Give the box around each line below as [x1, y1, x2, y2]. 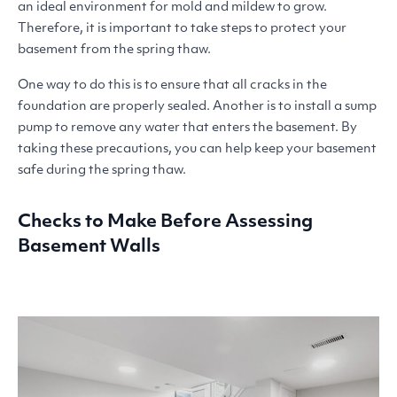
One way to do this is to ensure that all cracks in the [18, 78, 327, 92]
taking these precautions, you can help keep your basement [18, 142, 377, 156]
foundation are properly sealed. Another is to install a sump [18, 99, 377, 113]
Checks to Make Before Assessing [18, 213, 313, 231]
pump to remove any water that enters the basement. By [18, 121, 357, 135]
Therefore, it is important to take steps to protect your [18, 21, 346, 35]
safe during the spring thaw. [18, 163, 186, 177]
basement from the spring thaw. [18, 43, 214, 57]
